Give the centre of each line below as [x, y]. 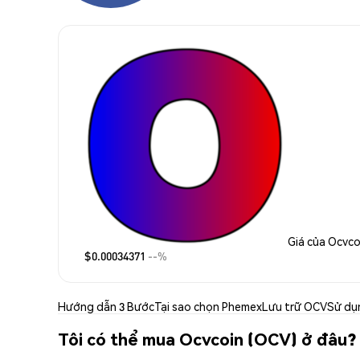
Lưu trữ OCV [295, 306]
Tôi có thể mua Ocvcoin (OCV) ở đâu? [207, 339]
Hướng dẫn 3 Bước [106, 306]
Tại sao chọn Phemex [208, 306]
